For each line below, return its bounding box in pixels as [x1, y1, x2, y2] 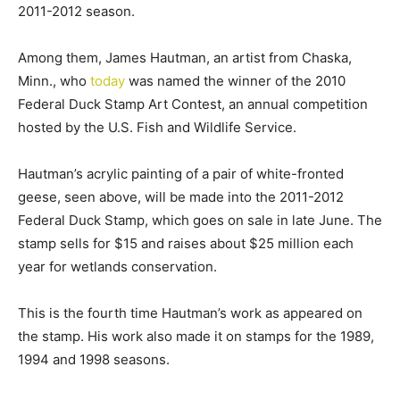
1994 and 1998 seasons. [18, 351, 170, 368]
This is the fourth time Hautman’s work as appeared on [18, 304, 362, 321]
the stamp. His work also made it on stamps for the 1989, [18, 328, 374, 345]
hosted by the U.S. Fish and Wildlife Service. [18, 119, 296, 136]
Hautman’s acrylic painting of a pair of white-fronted [18, 165, 344, 182]
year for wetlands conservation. [18, 258, 217, 275]
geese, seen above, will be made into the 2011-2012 [18, 188, 344, 205]
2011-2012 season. [18, 3, 135, 20]
